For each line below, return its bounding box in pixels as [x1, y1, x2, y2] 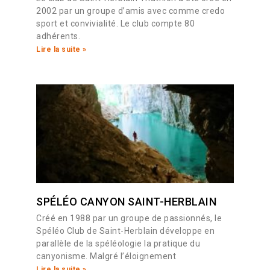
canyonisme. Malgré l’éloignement [36, 251, 176, 262]
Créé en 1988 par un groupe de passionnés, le [36, 213, 222, 224]
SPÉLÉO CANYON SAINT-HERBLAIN [36, 195, 216, 209]
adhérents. [36, 31, 80, 42]
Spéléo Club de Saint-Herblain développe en [36, 226, 215, 236]
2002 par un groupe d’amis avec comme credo [36, 6, 225, 16]
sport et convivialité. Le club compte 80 [36, 19, 195, 29]
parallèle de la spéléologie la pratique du [36, 239, 200, 249]
